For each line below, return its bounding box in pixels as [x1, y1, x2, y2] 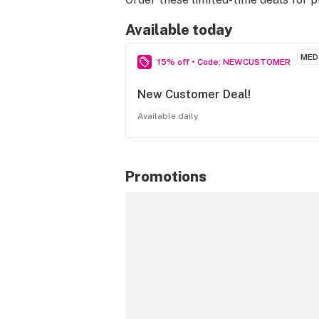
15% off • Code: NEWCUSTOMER [157, 57, 291, 67]
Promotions [125, 168, 206, 185]
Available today [125, 21, 233, 38]
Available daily [137, 111, 198, 121]
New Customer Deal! [137, 88, 251, 101]
